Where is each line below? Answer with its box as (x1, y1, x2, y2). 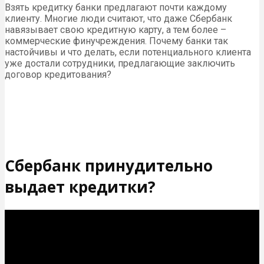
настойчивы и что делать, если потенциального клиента (5, 47, 251, 58)
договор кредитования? (5, 69, 111, 81)
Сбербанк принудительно (5, 154, 213, 176)
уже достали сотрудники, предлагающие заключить (5, 58, 235, 70)
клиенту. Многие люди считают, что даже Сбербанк (5, 13, 232, 25)
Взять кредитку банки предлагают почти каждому (5, 2, 227, 14)
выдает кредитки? (5, 176, 156, 197)
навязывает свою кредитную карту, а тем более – (5, 24, 226, 36)
